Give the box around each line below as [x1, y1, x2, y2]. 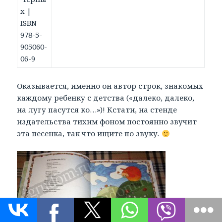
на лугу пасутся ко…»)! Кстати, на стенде [17, 105, 177, 115]
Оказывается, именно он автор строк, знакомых [17, 81, 204, 91]
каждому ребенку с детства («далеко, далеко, [17, 93, 195, 103]
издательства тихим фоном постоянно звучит [17, 116, 197, 127]
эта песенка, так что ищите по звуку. [17, 128, 162, 139]
